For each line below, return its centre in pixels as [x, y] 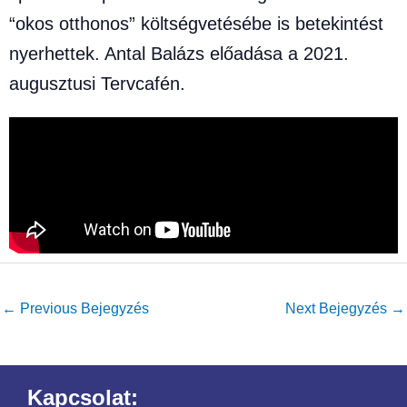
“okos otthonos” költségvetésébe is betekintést [196, 24]
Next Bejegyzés [338, 308]
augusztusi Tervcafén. [97, 84]
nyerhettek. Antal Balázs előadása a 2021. [179, 54]
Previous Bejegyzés [83, 308]
